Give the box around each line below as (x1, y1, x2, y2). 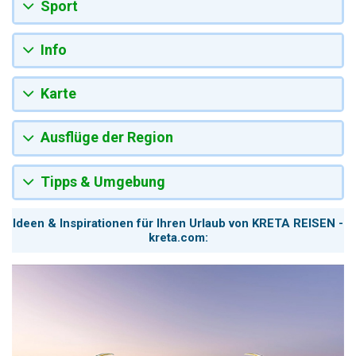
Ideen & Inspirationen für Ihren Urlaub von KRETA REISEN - (13, 215, 343, 230)
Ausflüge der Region (41, 129, 173, 146)
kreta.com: (148, 230, 208, 245)
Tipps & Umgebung (41, 172, 165, 190)
